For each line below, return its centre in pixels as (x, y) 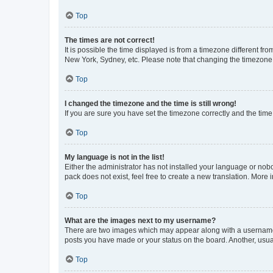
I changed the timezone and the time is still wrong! (151, 103)
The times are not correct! (110, 40)
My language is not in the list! (115, 157)
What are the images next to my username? (140, 220)
